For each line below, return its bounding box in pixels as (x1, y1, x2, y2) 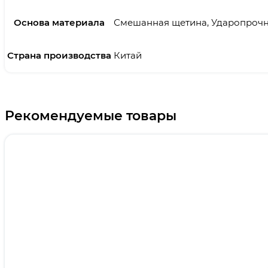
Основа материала (13, 17, 105, 29)
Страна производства (7, 50, 111, 62)
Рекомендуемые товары (5, 107, 176, 124)
